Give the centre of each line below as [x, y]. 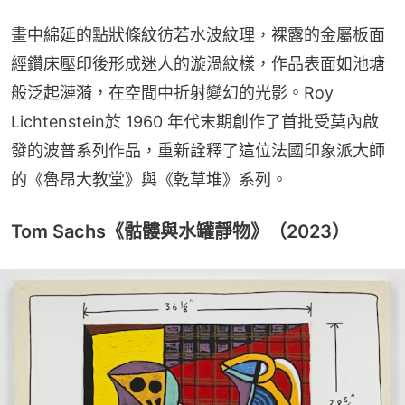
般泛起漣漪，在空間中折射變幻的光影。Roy [172, 92]
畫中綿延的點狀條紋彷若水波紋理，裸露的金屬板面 [198, 34]
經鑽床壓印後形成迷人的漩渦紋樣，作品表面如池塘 [198, 63]
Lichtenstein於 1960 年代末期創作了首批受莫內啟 [195, 121]
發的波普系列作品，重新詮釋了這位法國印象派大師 [198, 150]
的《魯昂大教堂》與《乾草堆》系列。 [149, 179]
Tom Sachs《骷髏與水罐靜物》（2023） [180, 231]
